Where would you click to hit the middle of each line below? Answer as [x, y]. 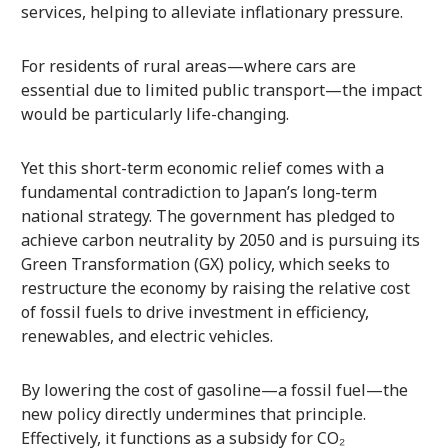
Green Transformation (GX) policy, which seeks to [205, 263]
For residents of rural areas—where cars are [188, 65]
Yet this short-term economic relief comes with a [202, 167]
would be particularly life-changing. [154, 113]
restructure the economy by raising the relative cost [215, 287]
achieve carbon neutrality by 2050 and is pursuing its [220, 239]
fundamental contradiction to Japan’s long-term [198, 191]
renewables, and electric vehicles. [146, 335]
